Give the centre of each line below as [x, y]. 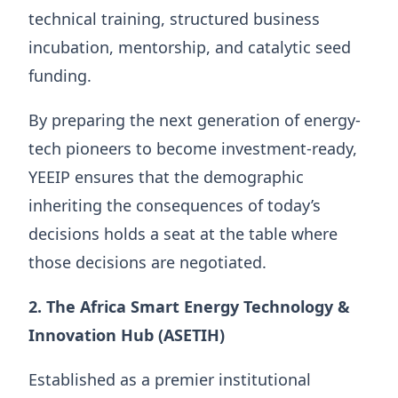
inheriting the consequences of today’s [175, 205]
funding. [60, 75]
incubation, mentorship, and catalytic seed [190, 47]
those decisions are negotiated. [147, 262]
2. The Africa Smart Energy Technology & [189, 306]
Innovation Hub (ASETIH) [127, 334]
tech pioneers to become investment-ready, [193, 148]
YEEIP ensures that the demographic [166, 176]
